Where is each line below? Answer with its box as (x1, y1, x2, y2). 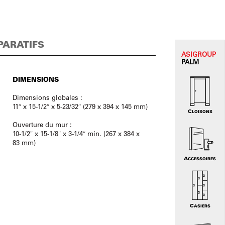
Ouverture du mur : (13, 120, 72, 129)
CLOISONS (191, 108, 212, 114)
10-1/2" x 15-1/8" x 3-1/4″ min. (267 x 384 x (13, 129, 140, 138)
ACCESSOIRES (188, 156, 216, 161)
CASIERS (193, 203, 210, 208)
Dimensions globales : (13, 93, 83, 101)
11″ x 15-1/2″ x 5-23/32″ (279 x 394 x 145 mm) (13, 102, 148, 110)
